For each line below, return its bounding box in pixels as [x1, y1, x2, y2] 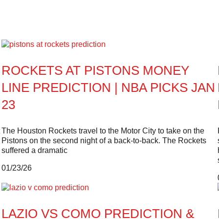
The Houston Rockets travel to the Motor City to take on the [1, 126, 204, 135]
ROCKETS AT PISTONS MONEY [1, 63, 189, 78]
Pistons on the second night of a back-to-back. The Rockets [1, 136, 206, 145]
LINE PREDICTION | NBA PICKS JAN [1, 80, 215, 95]
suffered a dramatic [1, 146, 67, 154]
